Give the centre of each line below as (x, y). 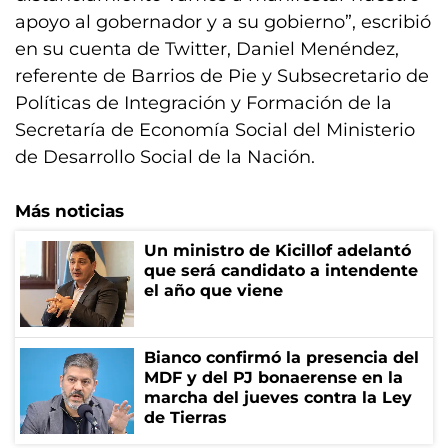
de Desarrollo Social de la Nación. (165, 157)
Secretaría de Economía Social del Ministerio (215, 130)
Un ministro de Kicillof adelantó (277, 250)
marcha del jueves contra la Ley (278, 397)
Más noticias (69, 211)
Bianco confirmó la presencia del (281, 357)
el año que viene (213, 290)
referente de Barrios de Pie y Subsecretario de (222, 76)
